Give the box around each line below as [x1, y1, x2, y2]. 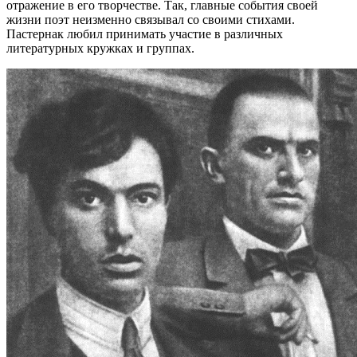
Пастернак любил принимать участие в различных [6, 27, 283, 41]
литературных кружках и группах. [6, 41, 194, 56]
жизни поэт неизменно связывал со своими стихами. [6, 13, 295, 27]
